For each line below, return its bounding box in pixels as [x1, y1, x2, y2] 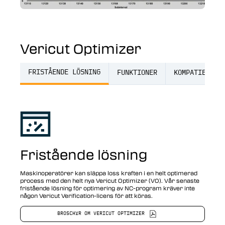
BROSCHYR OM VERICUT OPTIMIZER [57, 211, 145, 217]
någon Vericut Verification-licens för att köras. [20, 191, 153, 199]
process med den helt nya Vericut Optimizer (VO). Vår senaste [20, 176, 199, 184]
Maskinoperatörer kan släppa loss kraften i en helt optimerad [20, 168, 197, 177]
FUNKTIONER [117, 69, 157, 77]
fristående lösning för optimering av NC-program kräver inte [20, 183, 195, 192]
